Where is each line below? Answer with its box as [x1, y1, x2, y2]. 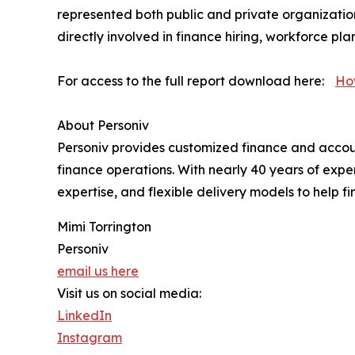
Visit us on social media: [57, 285, 201, 302]
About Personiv [57, 117, 149, 134]
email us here [57, 263, 139, 280]
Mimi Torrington [57, 219, 151, 235]
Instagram [57, 330, 122, 346]
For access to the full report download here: [57, 73, 335, 90]
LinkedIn [57, 307, 112, 324]
